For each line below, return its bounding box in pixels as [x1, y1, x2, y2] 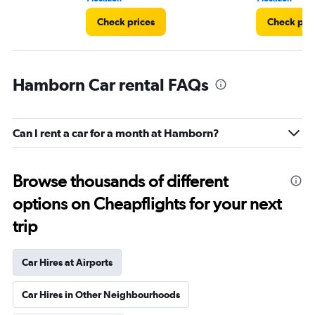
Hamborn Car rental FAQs [13, 75, 209, 94]
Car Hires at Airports [22, 257, 112, 268]
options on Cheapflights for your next [13, 193, 281, 214]
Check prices [97, 16, 155, 27]
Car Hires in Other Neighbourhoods [22, 289, 180, 300]
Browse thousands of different [13, 171, 228, 191]
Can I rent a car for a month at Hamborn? [13, 127, 219, 139]
